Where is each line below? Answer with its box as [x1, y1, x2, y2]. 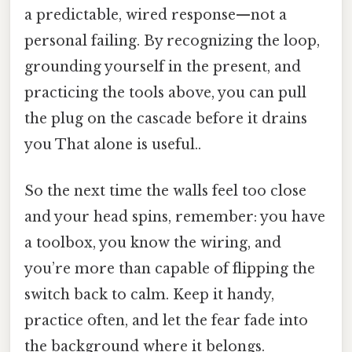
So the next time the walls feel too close [24, 182, 306, 200]
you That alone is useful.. [24, 136, 201, 154]
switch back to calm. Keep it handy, [24, 286, 274, 304]
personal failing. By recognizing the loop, [24, 32, 320, 50]
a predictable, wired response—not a [24, 6, 287, 24]
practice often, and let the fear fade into [24, 312, 308, 330]
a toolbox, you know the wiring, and [24, 234, 281, 252]
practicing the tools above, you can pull [24, 84, 306, 102]
